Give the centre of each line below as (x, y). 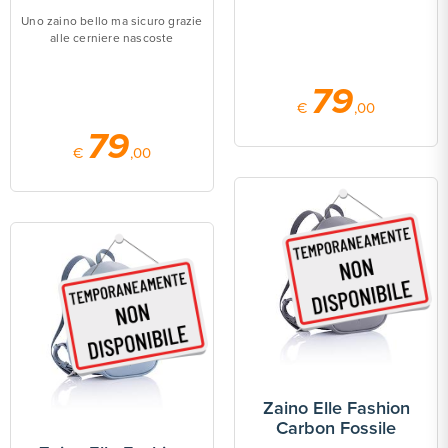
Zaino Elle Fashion (336, 408)
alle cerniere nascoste (112, 38)
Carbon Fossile (336, 428)
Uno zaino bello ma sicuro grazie (112, 21)
